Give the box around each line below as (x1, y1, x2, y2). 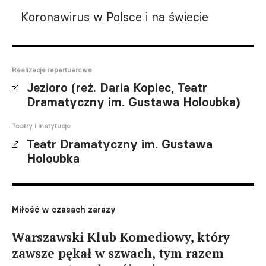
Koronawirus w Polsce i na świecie (21, 9, 208, 24)
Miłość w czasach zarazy (12, 204, 116, 215)
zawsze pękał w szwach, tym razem (12, 245, 224, 261)
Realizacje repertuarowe (12, 66, 92, 74)
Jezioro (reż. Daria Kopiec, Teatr (27, 81, 207, 95)
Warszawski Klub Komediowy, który (12, 229, 230, 245)
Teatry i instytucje (12, 122, 71, 130)
